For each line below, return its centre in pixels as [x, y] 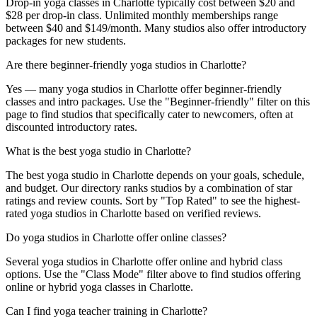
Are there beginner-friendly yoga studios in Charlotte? [126, 65]
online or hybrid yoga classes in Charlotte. [99, 287]
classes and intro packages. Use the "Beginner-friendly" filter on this [158, 102]
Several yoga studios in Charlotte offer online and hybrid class [144, 262]
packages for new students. [66, 41]
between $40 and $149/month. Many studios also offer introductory [156, 28]
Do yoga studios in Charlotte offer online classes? [116, 238]
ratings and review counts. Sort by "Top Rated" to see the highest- [153, 201]
